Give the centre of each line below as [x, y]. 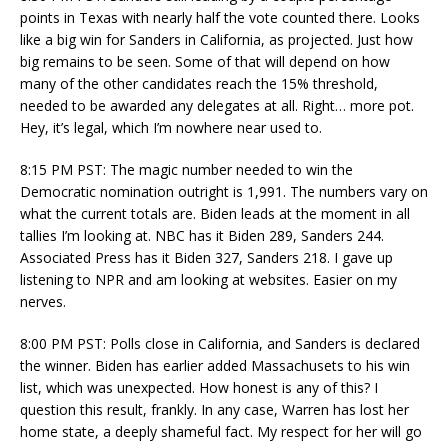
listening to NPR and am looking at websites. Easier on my [208, 279]
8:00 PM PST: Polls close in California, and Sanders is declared [220, 343]
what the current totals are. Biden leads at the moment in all [215, 213]
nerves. [43, 301]
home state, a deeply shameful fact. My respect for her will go [221, 431]
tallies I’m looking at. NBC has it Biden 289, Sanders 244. [202, 235]
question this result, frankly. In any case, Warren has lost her [214, 409]
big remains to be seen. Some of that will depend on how [205, 61]
